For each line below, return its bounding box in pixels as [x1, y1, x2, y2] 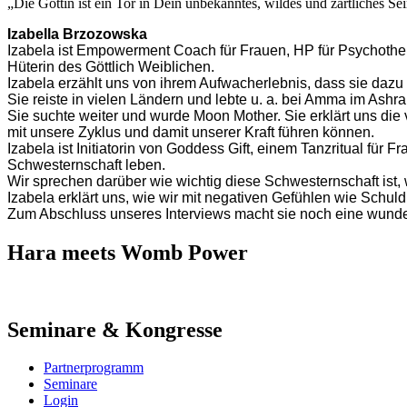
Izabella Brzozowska [7, 25, 147, 42]
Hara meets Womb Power [7, 240, 248, 264]
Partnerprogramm [44, 360, 144, 376]
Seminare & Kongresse [7, 317, 223, 342]
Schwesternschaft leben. [7, 156, 165, 173]
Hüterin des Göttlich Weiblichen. [7, 58, 214, 74]
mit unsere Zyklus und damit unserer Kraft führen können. [7, 124, 374, 140]
